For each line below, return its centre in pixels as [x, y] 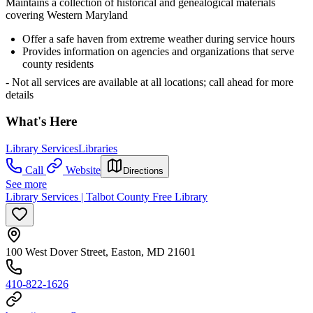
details [20, 94]
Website [83, 170]
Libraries [98, 149]
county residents [58, 64]
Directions [143, 171]
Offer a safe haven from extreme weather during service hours [159, 38]
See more [26, 184]
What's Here [41, 122]
